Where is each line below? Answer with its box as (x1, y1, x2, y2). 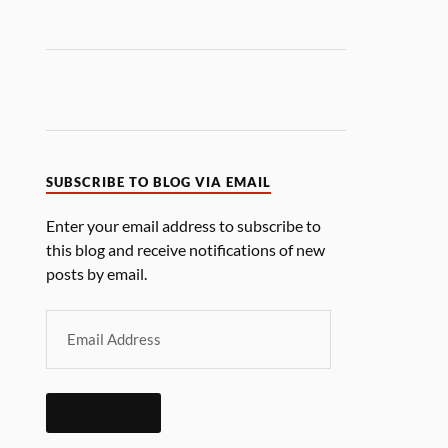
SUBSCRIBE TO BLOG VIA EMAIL (46, 175, 272, 190)
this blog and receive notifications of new (46, 240, 326, 259)
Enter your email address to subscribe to (46, 216, 322, 235)
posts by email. (46, 264, 148, 283)
